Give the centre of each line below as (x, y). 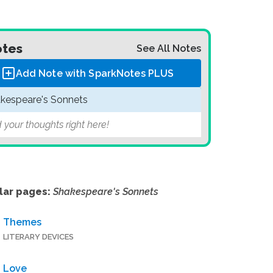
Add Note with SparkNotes (82, 73)
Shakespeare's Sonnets (106, 192)
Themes (22, 222)
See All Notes (169, 48)
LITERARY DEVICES (38, 237)
